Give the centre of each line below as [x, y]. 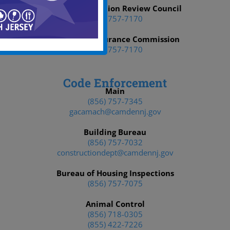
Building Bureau [115, 132]
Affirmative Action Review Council [115, 8]
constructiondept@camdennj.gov [115, 152]
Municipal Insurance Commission [115, 39]
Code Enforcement [115, 83]
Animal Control [115, 204]
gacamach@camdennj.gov [115, 111]
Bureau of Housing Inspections [115, 173]
